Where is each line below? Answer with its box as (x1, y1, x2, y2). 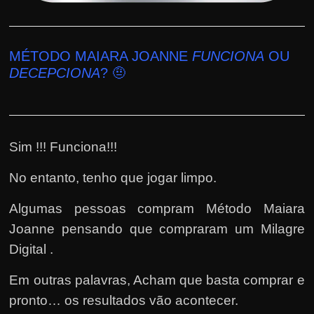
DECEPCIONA (9, 64, 101, 81)
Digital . (9, 241, 54, 257)
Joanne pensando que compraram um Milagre (9, 221, 305, 236)
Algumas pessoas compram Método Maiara (9, 200, 305, 216)
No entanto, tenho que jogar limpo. (9, 170, 217, 185)
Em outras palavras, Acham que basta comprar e (9, 272, 305, 287)
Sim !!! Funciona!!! (9, 139, 118, 154)
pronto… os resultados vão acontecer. (9, 292, 239, 308)
